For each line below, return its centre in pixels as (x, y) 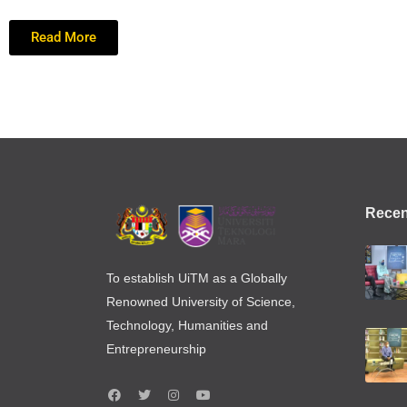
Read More (64, 38)
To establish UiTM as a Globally (197, 278)
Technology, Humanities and (187, 325)
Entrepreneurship (156, 348)
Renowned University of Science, (201, 301)
